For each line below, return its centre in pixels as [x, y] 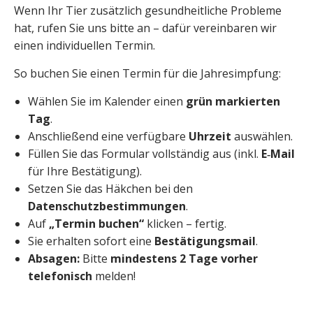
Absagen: [54, 259]
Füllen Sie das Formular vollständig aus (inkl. [145, 154]
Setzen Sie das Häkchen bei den [110, 189]
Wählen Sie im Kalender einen [107, 101]
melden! [114, 276]
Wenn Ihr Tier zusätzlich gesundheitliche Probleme [148, 10]
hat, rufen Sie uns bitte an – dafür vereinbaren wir [145, 28]
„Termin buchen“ [96, 224]
